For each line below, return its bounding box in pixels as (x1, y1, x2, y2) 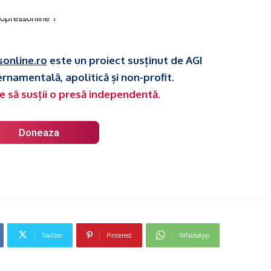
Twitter (41, 230, 62, 240)
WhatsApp (178, 230, 209, 240)
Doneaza (18, 126, 59, 139)
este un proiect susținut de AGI (47, 53, 203, 67)
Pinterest (106, 230, 132, 240)
